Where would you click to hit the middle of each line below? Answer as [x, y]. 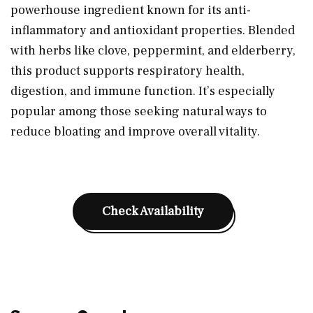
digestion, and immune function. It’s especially [143, 91]
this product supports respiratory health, [128, 71]
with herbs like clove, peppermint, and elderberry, [153, 50]
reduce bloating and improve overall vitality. [135, 131]
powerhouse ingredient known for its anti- [131, 10]
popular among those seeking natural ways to [139, 111]
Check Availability [153, 211]
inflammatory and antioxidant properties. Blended [153, 30]
